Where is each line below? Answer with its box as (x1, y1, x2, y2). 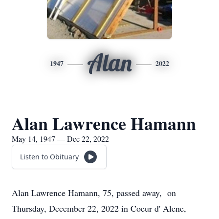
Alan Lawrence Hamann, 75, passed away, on (12, 187, 176, 198)
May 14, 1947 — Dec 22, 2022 (12, 133, 109, 144)
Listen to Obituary (20, 152, 79, 161)
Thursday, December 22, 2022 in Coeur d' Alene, (12, 202, 186, 214)
